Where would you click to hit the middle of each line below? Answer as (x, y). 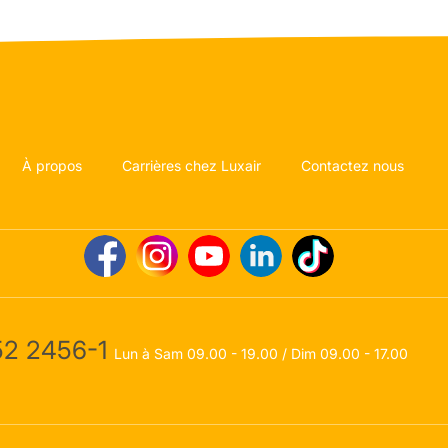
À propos (52, 166)
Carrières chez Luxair (191, 166)
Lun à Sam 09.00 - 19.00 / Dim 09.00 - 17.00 (261, 354)
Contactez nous (352, 166)
